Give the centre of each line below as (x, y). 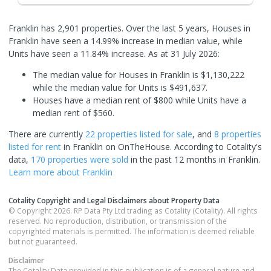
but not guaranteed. (43, 241)
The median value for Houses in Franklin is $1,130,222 (139, 74)
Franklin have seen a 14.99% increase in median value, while (126, 41)
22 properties (111, 134)
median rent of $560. (73, 113)
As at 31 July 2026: (184, 53)
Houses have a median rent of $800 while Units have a (139, 100)
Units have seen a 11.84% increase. (78, 53)
